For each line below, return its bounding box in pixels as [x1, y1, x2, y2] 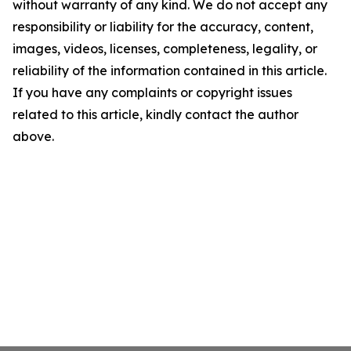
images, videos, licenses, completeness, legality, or [13, 41, 317, 56]
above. [13, 128, 54, 144]
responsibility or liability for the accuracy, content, [13, 19, 313, 34]
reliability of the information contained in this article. [13, 63, 327, 78]
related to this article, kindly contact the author [13, 107, 299, 122]
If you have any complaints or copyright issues [13, 85, 292, 100]
